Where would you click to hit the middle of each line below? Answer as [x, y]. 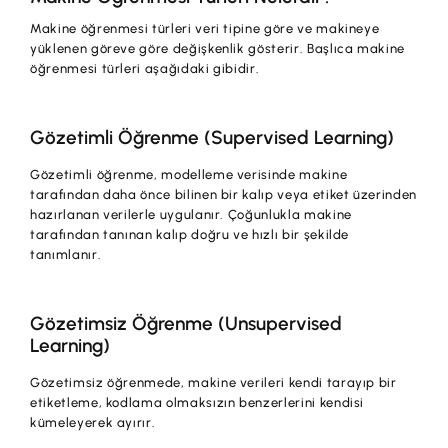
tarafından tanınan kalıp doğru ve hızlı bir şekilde [190, 235]
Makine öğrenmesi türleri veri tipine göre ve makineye [205, 29]
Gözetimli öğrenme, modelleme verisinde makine [189, 175]
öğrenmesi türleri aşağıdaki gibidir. [145, 69]
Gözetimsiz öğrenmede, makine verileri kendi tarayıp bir [213, 383]
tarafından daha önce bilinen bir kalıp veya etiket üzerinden [223, 195]
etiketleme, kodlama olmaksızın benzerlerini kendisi [197, 403]
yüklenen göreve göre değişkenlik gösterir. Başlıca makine [218, 49]
